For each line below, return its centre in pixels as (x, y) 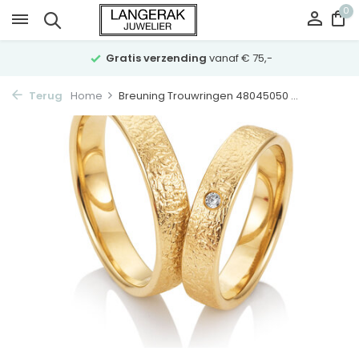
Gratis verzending (156, 58)
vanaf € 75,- (239, 58)
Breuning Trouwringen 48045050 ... (208, 96)
